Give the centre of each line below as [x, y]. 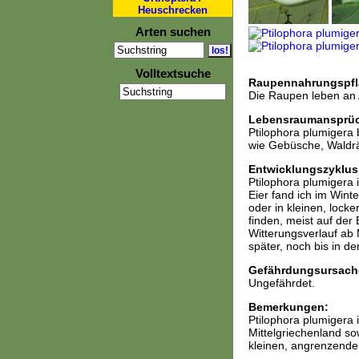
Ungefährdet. [281, 283]
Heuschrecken [172, 10]
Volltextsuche [173, 73]
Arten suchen [173, 32]
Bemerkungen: [288, 307]
